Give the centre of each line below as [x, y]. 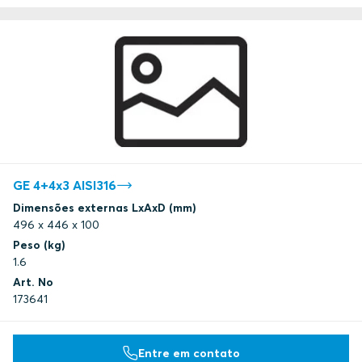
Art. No [33, 282]
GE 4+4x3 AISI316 [65, 185]
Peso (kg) [39, 245]
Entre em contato [189, 353]
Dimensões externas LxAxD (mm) [105, 208]
